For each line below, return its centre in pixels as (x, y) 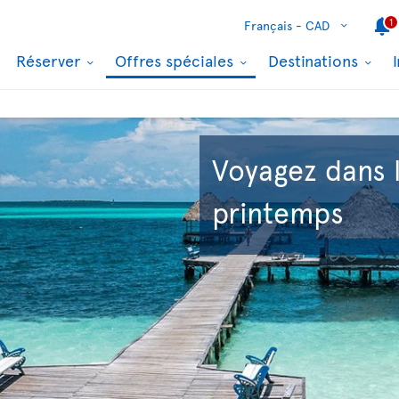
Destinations (315, 60)
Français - (273, 25)
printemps (278, 212)
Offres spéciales (176, 60)
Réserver (50, 60)
